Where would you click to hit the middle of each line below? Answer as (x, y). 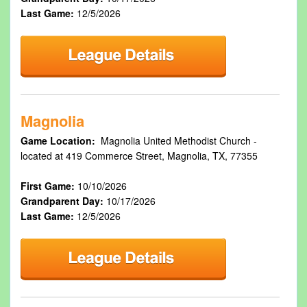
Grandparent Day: (63, 201)
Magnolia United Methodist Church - (177, 140)
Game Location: (59, 140)
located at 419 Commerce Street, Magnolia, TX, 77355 (139, 156)
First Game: (49, 186)
